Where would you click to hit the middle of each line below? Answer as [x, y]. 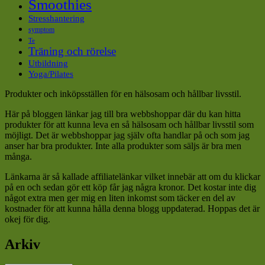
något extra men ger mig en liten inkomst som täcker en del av [120, 198]
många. [18, 156]
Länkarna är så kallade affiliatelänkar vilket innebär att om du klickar [132, 176]
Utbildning [48, 63]
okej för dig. [28, 219]
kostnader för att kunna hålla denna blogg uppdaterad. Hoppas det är [132, 208]
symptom [41, 29]
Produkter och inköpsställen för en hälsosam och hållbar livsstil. [123, 93]
